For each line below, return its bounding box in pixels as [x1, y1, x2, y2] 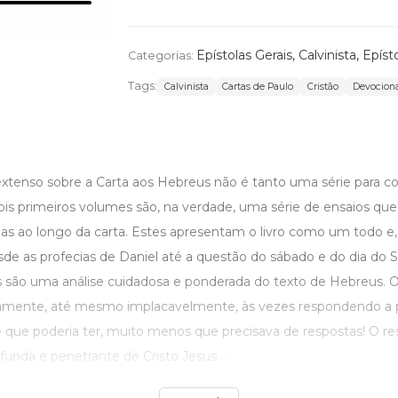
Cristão [307, 80, 339, 92]
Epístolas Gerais [195, 46, 292, 63]
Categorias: [127, 48, 196, 62]
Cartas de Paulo [222, 80, 294, 92]
